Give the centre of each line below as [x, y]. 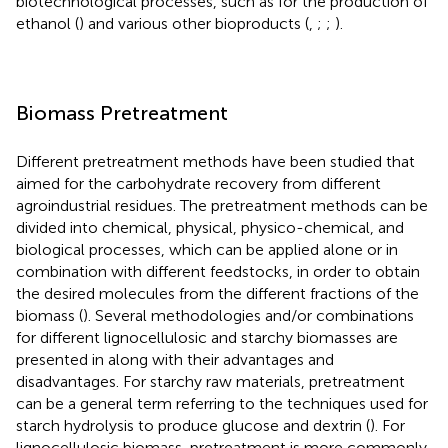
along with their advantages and [221, 359]
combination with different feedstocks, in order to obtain [218, 271]
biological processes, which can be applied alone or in [207, 249]
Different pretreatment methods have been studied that [215, 161]
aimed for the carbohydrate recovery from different [198, 183]
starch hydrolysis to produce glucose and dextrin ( [193, 425]
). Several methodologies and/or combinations [248, 315]
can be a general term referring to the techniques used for [222, 403]
